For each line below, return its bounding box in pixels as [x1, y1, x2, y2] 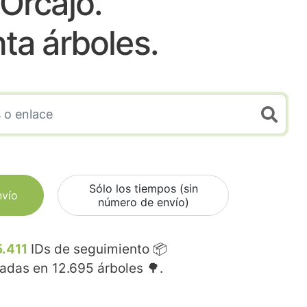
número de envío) [97, 195, 189, 210]
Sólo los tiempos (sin [88, 182, 198, 196]
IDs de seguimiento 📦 [27, 241, 167, 258]
